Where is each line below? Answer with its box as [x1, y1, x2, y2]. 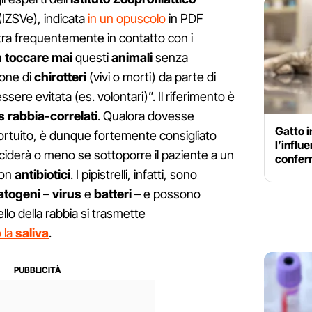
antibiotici [15, 167, 70, 182]
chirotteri [34, 70, 86, 85]
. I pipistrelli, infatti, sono [70, 167, 197, 182]
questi [72, 50, 111, 65]
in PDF [166, 11, 203, 26]
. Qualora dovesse [97, 109, 194, 124]
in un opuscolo [88, 11, 166, 26]
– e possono [132, 187, 201, 202]
